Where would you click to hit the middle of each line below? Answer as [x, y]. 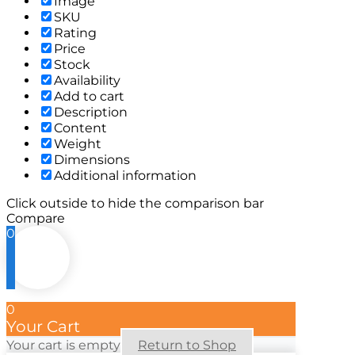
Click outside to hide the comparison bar [135, 204]
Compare [36, 219]
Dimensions [92, 160]
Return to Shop [187, 345]
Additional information [125, 176]
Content [80, 128]
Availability [87, 81]
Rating [75, 33]
